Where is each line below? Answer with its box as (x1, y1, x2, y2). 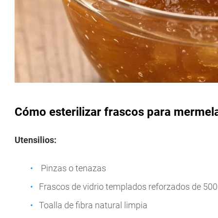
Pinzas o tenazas (39, 163, 106, 174)
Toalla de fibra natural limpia (39, 200, 147, 211)
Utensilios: (15, 135, 56, 145)
